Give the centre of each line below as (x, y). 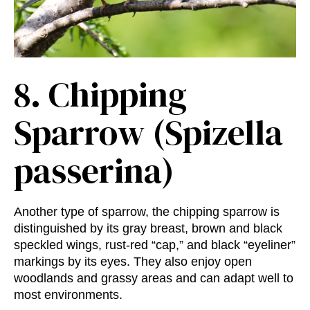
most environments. (68, 294)
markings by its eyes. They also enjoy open (133, 261)
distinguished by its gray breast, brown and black (148, 228)
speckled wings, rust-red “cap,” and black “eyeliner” (155, 245)
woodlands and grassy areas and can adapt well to (154, 278)
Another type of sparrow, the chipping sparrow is (147, 211)
